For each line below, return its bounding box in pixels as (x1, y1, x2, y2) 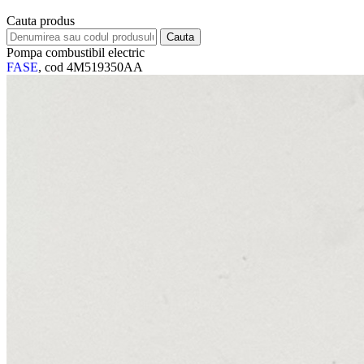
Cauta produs (6, 14, 75, 28)
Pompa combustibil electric (6, 45, 145, 60)
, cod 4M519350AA (38, 60, 143, 75)
